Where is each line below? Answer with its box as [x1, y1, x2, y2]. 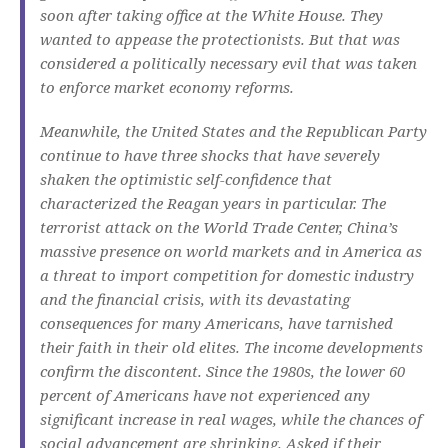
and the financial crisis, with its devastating [40, 289, 350, 310]
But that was [309, 29, 400, 50]
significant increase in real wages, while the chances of [40, 409, 422, 430]
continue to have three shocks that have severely [40, 145, 380, 166]
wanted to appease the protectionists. [40, 29, 305, 50]
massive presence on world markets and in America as [40, 241, 422, 262]
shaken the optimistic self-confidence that [40, 169, 332, 190]
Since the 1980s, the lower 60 [206, 361, 405, 382]
